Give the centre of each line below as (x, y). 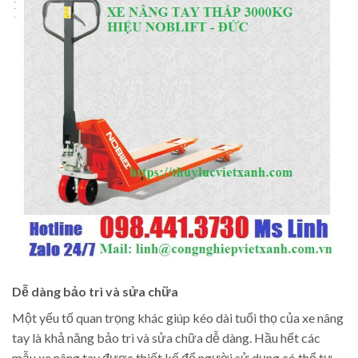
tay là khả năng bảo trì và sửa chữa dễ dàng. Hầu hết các (166, 337)
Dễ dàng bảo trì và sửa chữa (95, 291)
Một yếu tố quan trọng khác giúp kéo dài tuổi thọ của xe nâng (178, 317)
